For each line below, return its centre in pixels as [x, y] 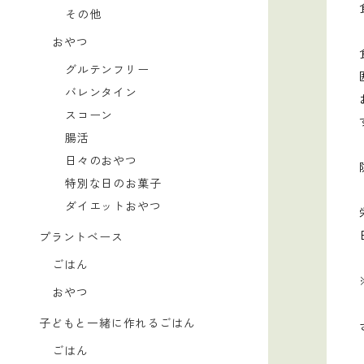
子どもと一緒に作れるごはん [117, 324]
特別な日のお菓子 [113, 184]
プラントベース [81, 238]
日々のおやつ [101, 161]
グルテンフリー [107, 70]
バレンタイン [101, 93]
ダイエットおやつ [113, 207]
